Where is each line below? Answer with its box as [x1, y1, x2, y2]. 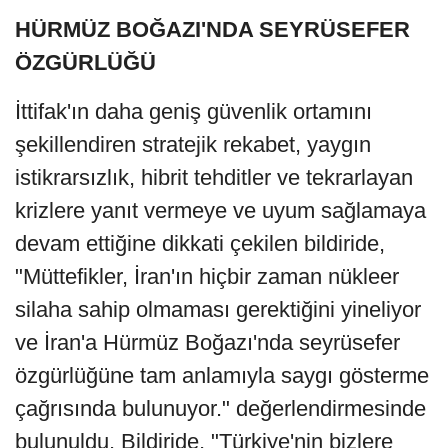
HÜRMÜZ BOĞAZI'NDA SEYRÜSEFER [15, 17, 410, 43]
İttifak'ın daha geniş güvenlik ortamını [15, 99, 372, 125]
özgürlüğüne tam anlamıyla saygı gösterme [15, 363, 429, 389]
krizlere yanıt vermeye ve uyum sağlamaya [15, 198, 426, 224]
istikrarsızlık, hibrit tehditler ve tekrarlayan [15, 165, 413, 191]
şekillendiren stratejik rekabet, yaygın [15, 132, 371, 158]
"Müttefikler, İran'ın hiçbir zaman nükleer [15, 264, 399, 290]
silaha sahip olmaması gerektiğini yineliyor [15, 297, 421, 323]
